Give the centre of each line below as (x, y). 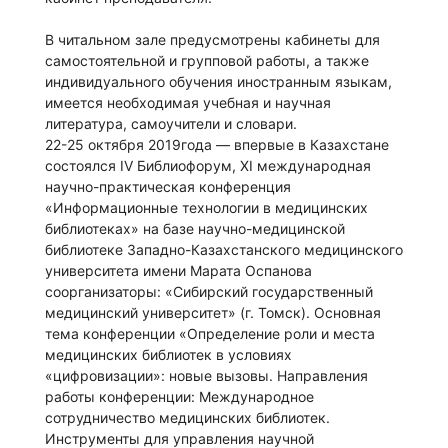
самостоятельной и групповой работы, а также (207, 61)
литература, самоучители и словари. (171, 124)
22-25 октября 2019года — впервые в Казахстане (217, 145)
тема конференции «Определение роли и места (210, 334)
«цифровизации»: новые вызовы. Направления (206, 376)
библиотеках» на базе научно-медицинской (195, 229)
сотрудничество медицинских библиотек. (187, 418)
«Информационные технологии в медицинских (206, 208)
